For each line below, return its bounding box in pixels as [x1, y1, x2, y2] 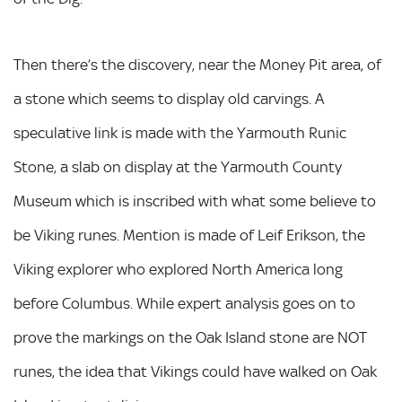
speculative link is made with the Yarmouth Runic [13, 124, 346, 142]
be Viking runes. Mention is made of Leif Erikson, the [13, 226, 365, 244]
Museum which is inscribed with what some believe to [13, 192, 376, 210]
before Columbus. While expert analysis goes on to [13, 294, 355, 312]
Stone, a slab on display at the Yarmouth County [13, 158, 342, 176]
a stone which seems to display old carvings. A [13, 90, 324, 108]
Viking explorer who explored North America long [13, 260, 343, 278]
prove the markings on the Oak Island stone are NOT [13, 328, 367, 346]
